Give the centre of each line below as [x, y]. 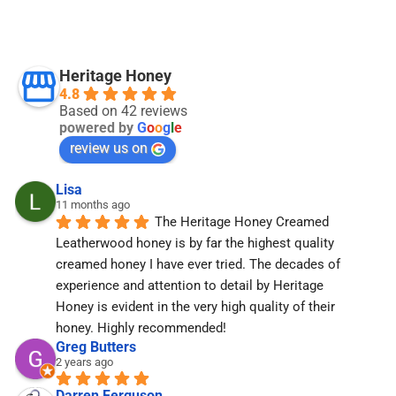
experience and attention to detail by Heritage [189, 286]
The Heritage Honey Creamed [241, 222]
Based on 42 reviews [123, 111]
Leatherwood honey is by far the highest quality [194, 244]
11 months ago [92, 205]
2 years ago [84, 362]
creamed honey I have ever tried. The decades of [198, 265]
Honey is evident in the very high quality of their [195, 307]
